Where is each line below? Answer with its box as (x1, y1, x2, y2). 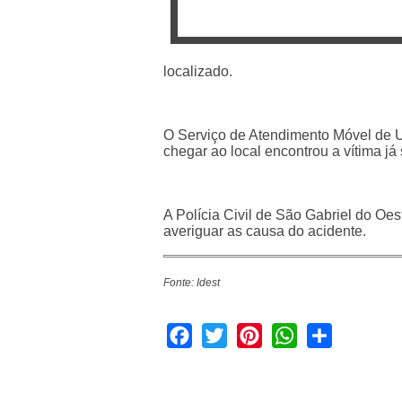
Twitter (227, 323, 268, 345)
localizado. (163, 63, 232, 79)
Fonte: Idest (163, 275, 220, 289)
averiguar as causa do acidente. (163, 223, 366, 239)
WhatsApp (297, 323, 363, 345)
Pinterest (262, 323, 319, 345)
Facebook (192, 323, 255, 345)
